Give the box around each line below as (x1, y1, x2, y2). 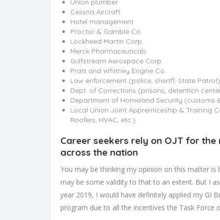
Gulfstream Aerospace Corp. (70, 56, 163, 65)
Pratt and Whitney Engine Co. (70, 66, 166, 75)
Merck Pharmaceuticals (70, 46, 146, 55)
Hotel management (70, 17, 134, 26)
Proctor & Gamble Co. (70, 27, 142, 36)
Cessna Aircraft (70, 7, 120, 16)
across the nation (60, 146, 138, 158)
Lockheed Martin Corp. (70, 36, 143, 46)
